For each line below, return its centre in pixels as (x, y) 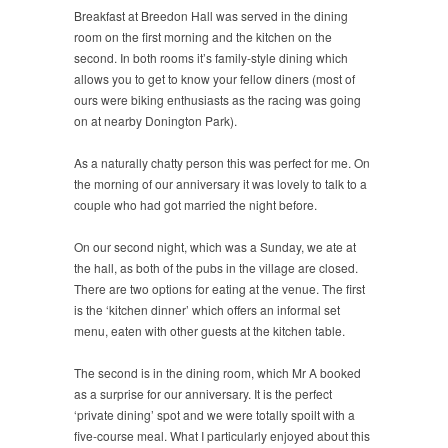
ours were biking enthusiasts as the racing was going (217, 99)
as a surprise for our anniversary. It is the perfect (203, 393)
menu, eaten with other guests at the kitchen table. (209, 330)
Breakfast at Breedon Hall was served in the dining (211, 15)
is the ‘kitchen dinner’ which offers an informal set (207, 309)
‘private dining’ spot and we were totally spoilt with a (214, 414)
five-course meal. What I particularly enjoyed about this (222, 435)
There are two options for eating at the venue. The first (219, 288)
